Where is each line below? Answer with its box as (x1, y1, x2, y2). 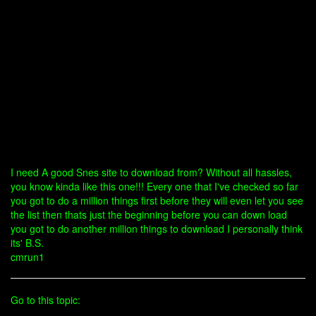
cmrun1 (11, 250, 44, 264)
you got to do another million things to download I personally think (11, 221, 303, 236)
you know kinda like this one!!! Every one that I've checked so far (11, 179, 298, 193)
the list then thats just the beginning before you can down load (11, 207, 287, 221)
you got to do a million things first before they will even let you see (11, 193, 303, 207)
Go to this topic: (11, 293, 80, 307)
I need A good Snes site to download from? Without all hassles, (11, 165, 292, 179)
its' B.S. (11, 236, 44, 250)
